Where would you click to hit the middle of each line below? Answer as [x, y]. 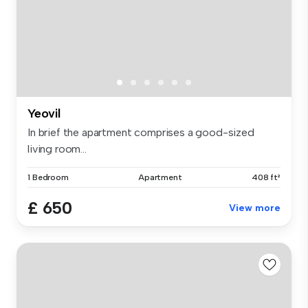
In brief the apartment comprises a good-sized [141, 132]
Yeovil [44, 113]
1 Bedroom [48, 177]
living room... [57, 148]
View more [255, 208]
